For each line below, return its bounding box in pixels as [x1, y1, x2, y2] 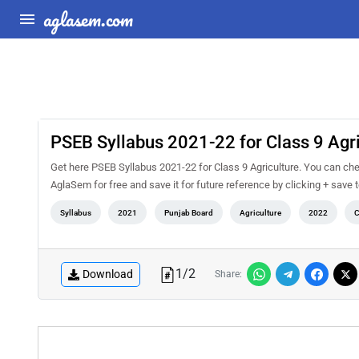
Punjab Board [163, 208, 213, 217]
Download [83, 267, 133, 280]
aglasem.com [43, 3, 133, 34]
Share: [215, 268, 242, 280]
